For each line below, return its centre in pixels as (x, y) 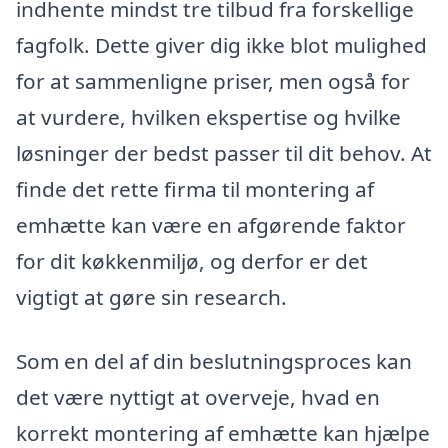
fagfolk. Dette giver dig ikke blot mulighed (221, 45)
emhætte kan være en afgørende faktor (211, 225)
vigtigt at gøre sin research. (151, 297)
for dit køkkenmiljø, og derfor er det (192, 261)
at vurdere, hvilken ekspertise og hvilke (208, 117)
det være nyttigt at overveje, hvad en (198, 397)
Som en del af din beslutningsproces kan (214, 361)
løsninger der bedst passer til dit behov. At (224, 153)
